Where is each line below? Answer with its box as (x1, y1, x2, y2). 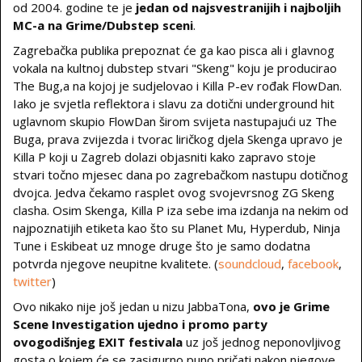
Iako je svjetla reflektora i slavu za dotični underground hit (13, 95, 335, 112)
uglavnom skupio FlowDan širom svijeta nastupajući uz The (13, 113, 337, 129)
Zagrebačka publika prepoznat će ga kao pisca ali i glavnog (13, 42, 335, 58)
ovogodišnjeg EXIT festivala (13, 334, 186, 350)
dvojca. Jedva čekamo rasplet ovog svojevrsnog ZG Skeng (13, 184, 335, 200)
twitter (13, 273, 52, 289)
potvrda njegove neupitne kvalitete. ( (13, 255, 218, 271)
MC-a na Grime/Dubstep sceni (13, 17, 193, 33)
